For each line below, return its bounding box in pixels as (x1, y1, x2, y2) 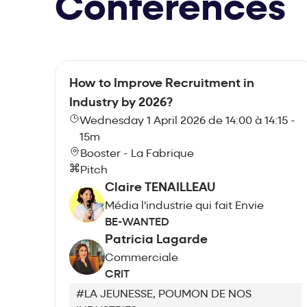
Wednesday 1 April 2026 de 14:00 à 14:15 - (79, 116, 295, 127)
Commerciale (105, 253, 178, 265)
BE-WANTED (105, 217, 169, 229)
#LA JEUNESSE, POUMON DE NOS (76, 289, 251, 301)
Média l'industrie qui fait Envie (105, 201, 264, 212)
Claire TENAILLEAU (105, 182, 215, 195)
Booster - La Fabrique (80, 149, 194, 160)
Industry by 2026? (69, 97, 173, 110)
